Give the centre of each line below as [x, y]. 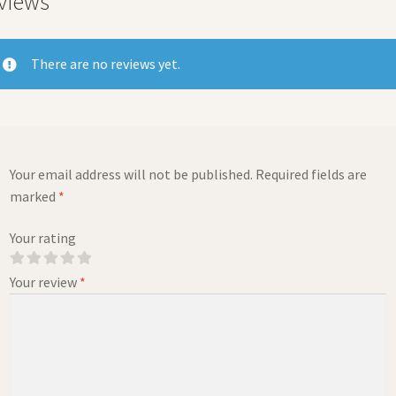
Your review [45, 282]
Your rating [43, 238]
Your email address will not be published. [132, 174]
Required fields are [312, 174]
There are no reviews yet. [106, 63]
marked [34, 196]
